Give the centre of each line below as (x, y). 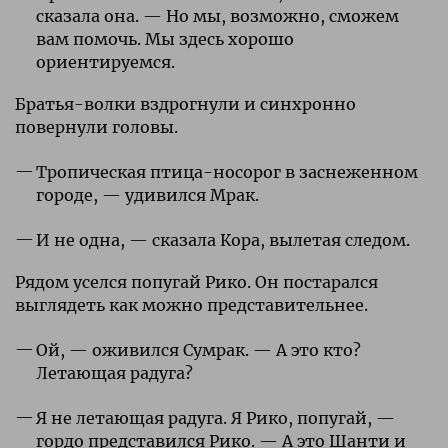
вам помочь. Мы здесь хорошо (164, 38)
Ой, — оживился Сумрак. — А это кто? (198, 349)
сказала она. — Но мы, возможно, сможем (217, 15)
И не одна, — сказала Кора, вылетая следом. (222, 239)
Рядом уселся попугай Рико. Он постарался (196, 281)
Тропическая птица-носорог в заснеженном (226, 171)
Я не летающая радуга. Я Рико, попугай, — (215, 417)
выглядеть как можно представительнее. (191, 304)
